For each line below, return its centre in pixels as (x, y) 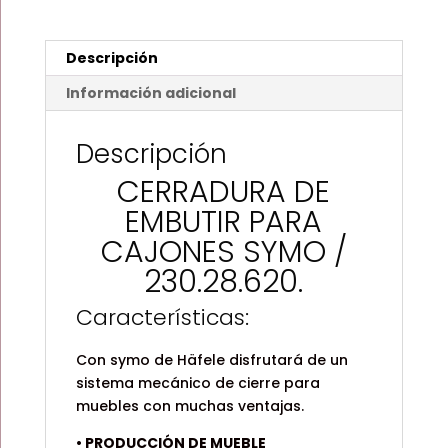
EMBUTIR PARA (224, 222)
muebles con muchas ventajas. (189, 406)
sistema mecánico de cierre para (197, 383)
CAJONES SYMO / (223, 252)
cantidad (77, 47)
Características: (162, 317)
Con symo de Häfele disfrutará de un (211, 360)
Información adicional (150, 93)
